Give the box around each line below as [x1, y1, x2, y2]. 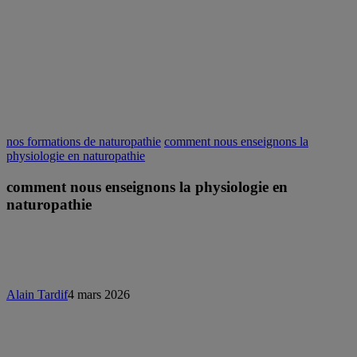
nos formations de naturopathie [6, 135, 161, 149]
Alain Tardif [6, 287, 68, 301]
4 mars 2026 [68, 287, 130, 301]
